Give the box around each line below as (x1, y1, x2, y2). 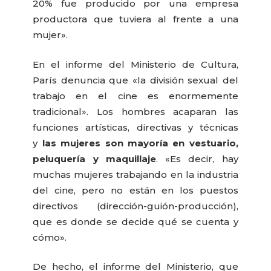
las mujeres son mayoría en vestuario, (42, 137, 238, 149)
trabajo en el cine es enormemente (33, 90, 238, 102)
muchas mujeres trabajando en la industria (33, 168, 238, 180)
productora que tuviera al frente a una (33, 13, 238, 25)
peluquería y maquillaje (33, 152, 156, 165)
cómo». (33, 231, 67, 243)
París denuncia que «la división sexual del (33, 74, 238, 86)
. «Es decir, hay (155, 152, 238, 165)
